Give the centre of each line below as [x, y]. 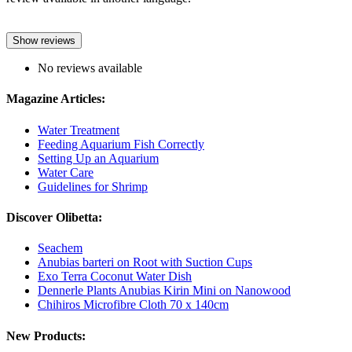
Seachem [60, 248]
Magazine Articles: [56, 99]
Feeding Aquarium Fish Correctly [121, 144]
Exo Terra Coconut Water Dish [115, 277]
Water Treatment [79, 130]
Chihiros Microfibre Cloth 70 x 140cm [133, 305]
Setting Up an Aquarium [98, 158]
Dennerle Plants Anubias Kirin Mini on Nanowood [164, 291]
